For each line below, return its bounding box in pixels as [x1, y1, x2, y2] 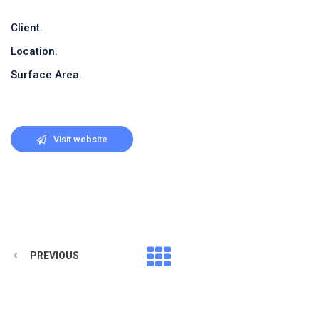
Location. [11, 45, 58, 58]
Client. [11, 21, 43, 34]
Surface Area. [11, 68, 82, 81]
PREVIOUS [30, 250, 79, 261]
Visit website [53, 134, 108, 145]
